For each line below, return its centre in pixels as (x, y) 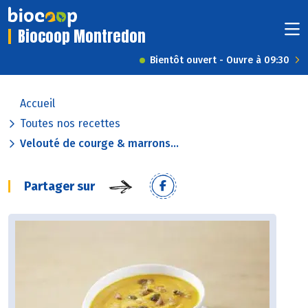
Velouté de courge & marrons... (99, 144)
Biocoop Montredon (82, 36)
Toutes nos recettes (70, 124)
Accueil (37, 104)
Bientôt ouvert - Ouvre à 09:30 (220, 60)
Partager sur (59, 187)
